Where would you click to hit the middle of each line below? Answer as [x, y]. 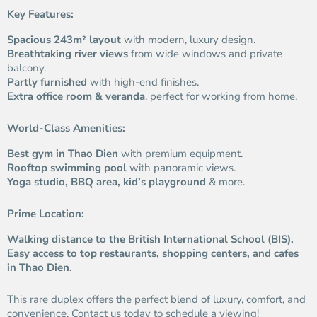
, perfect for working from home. [221, 96]
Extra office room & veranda [76, 96]
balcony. [27, 68]
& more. [225, 182]
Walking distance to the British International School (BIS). [150, 239]
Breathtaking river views [68, 54]
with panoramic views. [181, 168]
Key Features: [40, 14]
